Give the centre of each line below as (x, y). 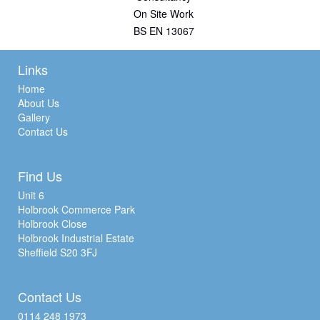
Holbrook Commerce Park (76, 209)
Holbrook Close (52, 223)
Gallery (34, 117)
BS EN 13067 (164, 30)
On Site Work (164, 13)
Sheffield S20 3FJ (57, 252)
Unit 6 (31, 195)
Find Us (40, 175)
